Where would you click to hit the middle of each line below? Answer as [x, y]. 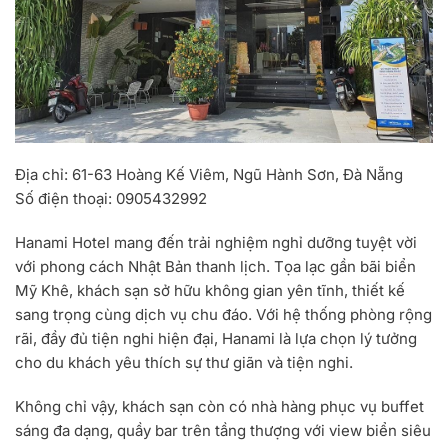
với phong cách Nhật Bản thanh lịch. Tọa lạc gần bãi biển [215, 267]
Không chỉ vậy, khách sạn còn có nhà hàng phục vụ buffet [219, 407]
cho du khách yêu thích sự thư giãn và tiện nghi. [184, 363]
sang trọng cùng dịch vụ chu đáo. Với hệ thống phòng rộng [223, 315]
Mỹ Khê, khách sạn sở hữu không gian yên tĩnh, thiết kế [210, 291]
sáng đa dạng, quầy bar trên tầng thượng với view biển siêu [223, 431]
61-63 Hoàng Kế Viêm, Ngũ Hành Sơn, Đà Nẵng [235, 175]
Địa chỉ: [41, 175]
